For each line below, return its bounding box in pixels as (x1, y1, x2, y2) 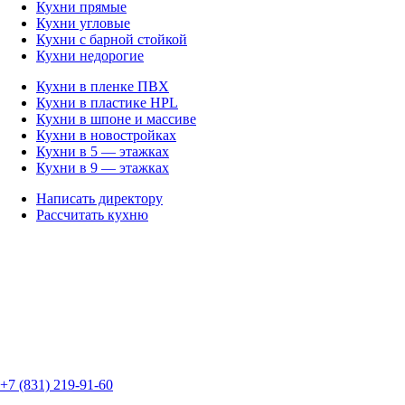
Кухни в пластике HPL (36, 95, 178, 111)
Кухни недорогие (36, 48, 144, 64)
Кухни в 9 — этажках (36, 160, 169, 176)
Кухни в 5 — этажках (36, 144, 169, 160)
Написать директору (36, 191, 163, 207)
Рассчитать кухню (36, 207, 148, 223)
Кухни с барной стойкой (36, 32, 187, 48)
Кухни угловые (36, 15, 130, 32)
